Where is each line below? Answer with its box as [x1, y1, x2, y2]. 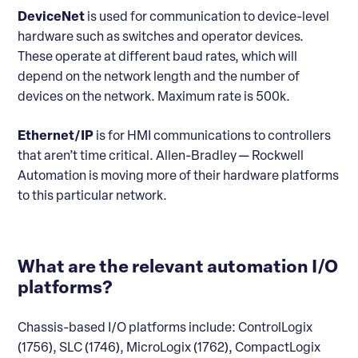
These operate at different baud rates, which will [18, 50, 297, 64]
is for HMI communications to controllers [93, 129, 331, 143]
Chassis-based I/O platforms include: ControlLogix [18, 321, 312, 335]
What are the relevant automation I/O [18, 259, 338, 276]
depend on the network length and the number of [18, 70, 300, 84]
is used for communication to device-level [85, 10, 329, 24]
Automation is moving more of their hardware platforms [18, 169, 339, 183]
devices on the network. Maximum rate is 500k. [18, 90, 290, 104]
